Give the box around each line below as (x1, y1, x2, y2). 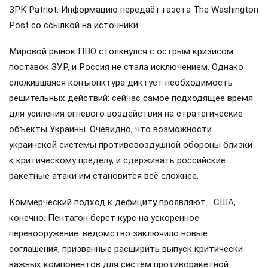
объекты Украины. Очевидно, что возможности (9, 123, 212, 135)
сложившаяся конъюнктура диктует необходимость (9, 77, 233, 88)
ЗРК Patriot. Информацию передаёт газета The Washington (9, 4, 258, 15)
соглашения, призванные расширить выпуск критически (9, 243, 243, 254)
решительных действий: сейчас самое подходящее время (9, 92, 253, 103)
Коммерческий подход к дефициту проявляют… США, (9, 196, 236, 208)
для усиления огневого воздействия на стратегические (9, 108, 243, 119)
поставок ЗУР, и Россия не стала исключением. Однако (9, 61, 243, 72)
